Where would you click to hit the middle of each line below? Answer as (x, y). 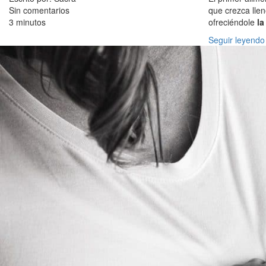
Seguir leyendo (237, 40)
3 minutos (27, 22)
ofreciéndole (233, 22)
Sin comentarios (39, 10)
